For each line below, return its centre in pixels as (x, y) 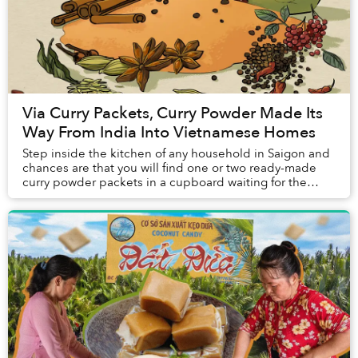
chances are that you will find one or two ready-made (169, 168)
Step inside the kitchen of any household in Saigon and (176, 154)
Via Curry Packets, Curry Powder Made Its (173, 113)
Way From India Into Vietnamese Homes (169, 133)
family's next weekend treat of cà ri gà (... (135, 197)
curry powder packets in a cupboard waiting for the (165, 183)
